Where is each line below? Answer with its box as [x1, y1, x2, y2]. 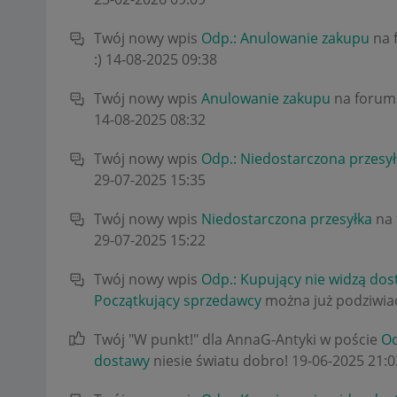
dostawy [94, 350, 150, 370]
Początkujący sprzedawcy [94, 290, 261, 310]
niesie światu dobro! [150, 350, 292, 370]
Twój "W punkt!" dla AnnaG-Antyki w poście [94, 329, 381, 349]
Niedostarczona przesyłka [201, 208, 372, 229]
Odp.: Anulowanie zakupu [201, 27, 370, 48]
